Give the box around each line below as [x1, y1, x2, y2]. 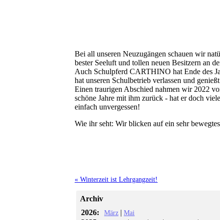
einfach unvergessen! [75, 102, 140, 111]
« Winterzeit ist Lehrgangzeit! [75, 175, 158, 183]
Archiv [80, 194, 104, 203]
